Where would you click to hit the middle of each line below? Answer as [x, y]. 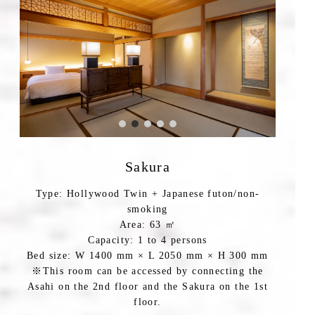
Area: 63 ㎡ [148, 224]
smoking [148, 209]
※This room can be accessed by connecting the [148, 271]
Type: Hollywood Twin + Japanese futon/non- [148, 193]
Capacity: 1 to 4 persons [148, 240]
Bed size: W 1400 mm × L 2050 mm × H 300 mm [148, 255]
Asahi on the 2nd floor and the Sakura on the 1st [148, 286]
